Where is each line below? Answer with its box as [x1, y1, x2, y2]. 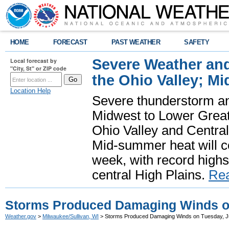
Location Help [10, 87, 51, 95]
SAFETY [184, 38, 210, 46]
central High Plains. [92, 168, 209, 182]
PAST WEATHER [111, 38, 161, 46]
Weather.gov [5, 213, 36, 219]
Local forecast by [10, 57, 57, 64]
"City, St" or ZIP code [10, 64, 66, 72]
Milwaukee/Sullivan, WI [42, 213, 99, 219]
